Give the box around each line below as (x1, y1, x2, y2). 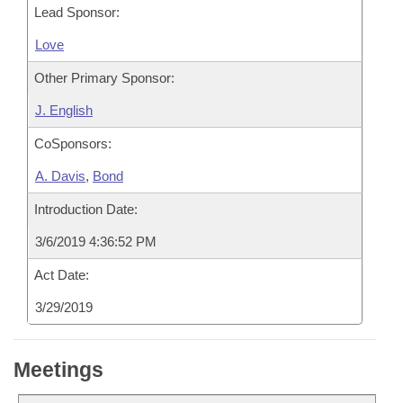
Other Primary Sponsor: (34, 70, 175, 85)
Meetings (13, 358, 103, 381)
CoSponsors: (34, 136, 112, 151)
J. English (35, 103, 93, 118)
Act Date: (34, 267, 89, 282)
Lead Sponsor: (34, 4, 120, 20)
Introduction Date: (34, 201, 138, 217)
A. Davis (35, 168, 85, 184)
